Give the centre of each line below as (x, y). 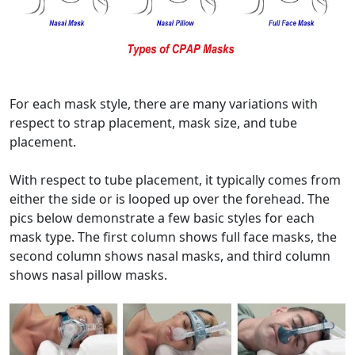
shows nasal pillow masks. (88, 275)
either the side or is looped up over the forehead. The (170, 198)
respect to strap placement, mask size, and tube (153, 122)
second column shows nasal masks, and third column (170, 256)
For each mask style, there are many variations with (164, 103)
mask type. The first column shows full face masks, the (173, 237)
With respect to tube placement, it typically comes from (175, 179)
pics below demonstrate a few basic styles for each (162, 218)
